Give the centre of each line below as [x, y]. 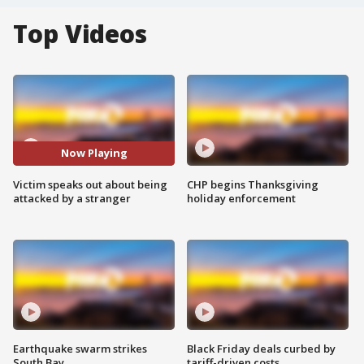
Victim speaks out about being [90, 184]
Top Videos [80, 34]
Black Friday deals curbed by [261, 349]
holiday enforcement [241, 198]
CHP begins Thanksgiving [253, 184]
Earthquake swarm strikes [80, 349]
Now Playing [94, 153]
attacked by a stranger [72, 198]
